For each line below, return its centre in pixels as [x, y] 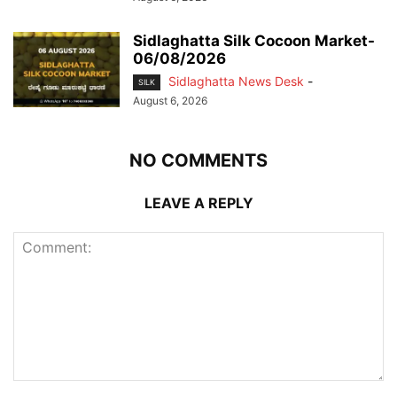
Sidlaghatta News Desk [236, 82]
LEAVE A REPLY [198, 203]
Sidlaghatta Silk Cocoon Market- [254, 41]
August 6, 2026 [170, 101]
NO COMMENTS [198, 161]
